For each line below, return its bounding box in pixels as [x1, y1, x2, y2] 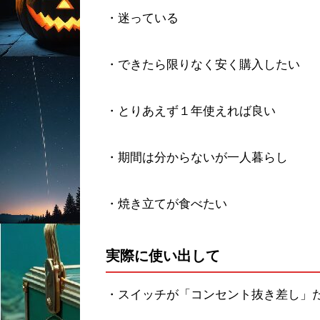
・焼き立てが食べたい [106, 196, 227, 211]
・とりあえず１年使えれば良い [106, 104, 276, 118]
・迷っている [106, 11, 179, 25]
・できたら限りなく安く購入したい [106, 57, 300, 71]
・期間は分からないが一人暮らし [106, 150, 288, 164]
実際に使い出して [106, 248, 220, 264]
